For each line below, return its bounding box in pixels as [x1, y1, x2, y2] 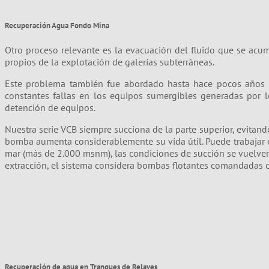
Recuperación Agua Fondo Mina [5, 19, 109, 31]
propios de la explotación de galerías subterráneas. [5, 55, 214, 68]
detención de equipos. [5, 101, 95, 113]
